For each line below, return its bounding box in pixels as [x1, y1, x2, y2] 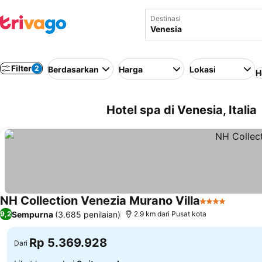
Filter [11, 63, 32, 73]
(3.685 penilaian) [55, 209, 120, 219]
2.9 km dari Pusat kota [134, 209, 206, 218]
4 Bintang [199, 201, 242, 213]
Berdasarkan [48, 64, 99, 74]
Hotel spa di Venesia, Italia [106, 103, 257, 117]
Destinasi [150, 14, 181, 23]
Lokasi [189, 64, 216, 74]
